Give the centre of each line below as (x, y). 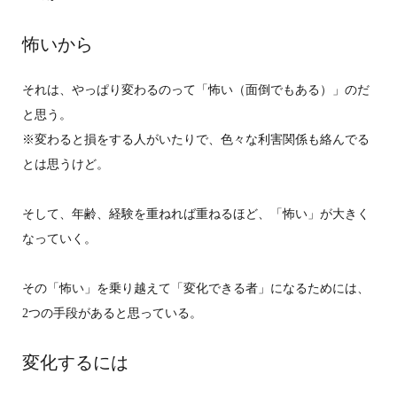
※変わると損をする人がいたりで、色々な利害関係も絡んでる (195, 140)
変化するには (75, 363)
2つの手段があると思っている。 (112, 314)
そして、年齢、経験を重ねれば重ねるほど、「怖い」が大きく (195, 214)
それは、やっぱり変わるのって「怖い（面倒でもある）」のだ (195, 90)
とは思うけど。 (65, 165)
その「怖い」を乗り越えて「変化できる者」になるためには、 (195, 289)
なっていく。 (59, 239)
